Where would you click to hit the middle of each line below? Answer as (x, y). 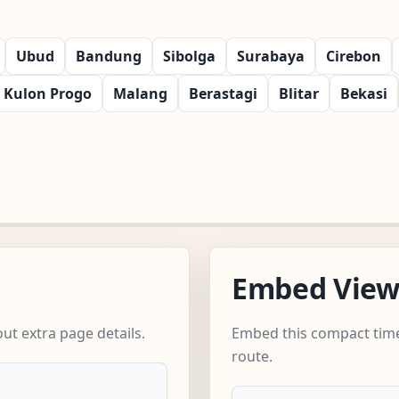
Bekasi (364, 93)
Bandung (109, 56)
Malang (140, 93)
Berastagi (223, 93)
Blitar (299, 93)
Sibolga (189, 56)
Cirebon (354, 56)
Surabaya (271, 56)
